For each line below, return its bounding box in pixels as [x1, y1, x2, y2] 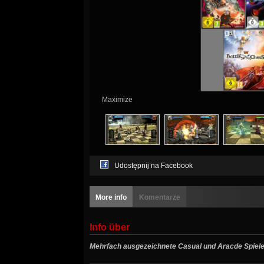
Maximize [101, 95, 133, 104]
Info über [90, 222, 130, 233]
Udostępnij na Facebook [114, 161, 193, 170]
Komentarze [139, 193, 180, 202]
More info [95, 193, 127, 202]
